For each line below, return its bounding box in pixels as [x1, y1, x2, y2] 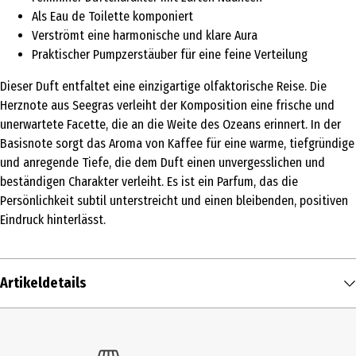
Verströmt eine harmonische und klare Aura [32, 28, 257, 44]
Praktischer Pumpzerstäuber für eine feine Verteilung [32, 47, 308, 63]
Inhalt [4, 316, 35, 332]
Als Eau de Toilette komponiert [32, 9, 193, 25]
